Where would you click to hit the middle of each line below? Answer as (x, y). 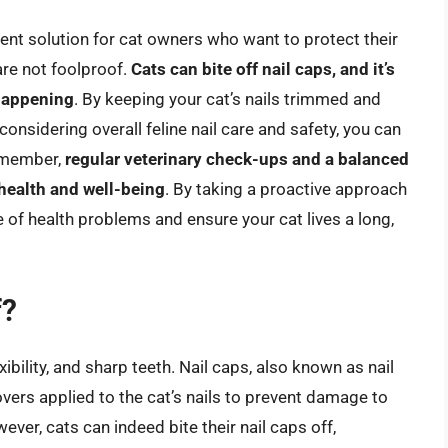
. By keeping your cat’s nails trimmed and (227, 99)
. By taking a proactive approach (286, 189)
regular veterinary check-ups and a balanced (237, 159)
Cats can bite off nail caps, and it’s (263, 69)
